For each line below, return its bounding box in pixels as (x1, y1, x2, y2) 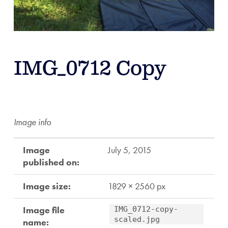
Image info (13, 116, 51, 128)
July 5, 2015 (107, 144, 151, 156)
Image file (22, 204, 65, 216)
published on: (22, 156, 79, 168)
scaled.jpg (113, 215, 160, 224)
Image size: (22, 180, 71, 192)
